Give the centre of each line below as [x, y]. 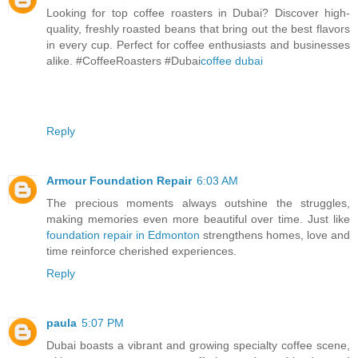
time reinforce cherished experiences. [141, 251]
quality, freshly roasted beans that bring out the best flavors [198, 28]
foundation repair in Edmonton [123, 235]
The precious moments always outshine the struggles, [198, 203]
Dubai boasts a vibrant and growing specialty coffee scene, [198, 345]
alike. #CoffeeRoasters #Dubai [123, 60]
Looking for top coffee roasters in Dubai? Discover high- [198, 12]
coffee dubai [232, 60]
